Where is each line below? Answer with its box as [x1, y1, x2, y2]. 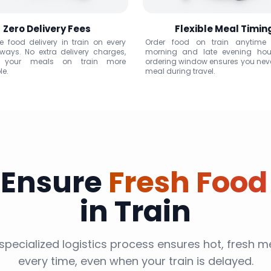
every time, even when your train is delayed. [18, 253, 253, 269]
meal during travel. [145, 66, 215, 76]
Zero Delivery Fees [2, 22, 91, 35]
